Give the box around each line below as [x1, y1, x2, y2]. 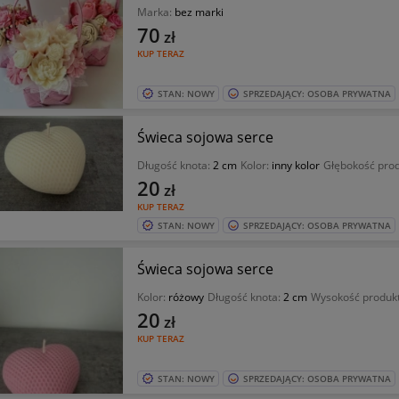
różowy [167, 289, 204, 305]
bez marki [174, 4, 224, 20]
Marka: [136, 4, 175, 20]
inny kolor [271, 158, 320, 173]
